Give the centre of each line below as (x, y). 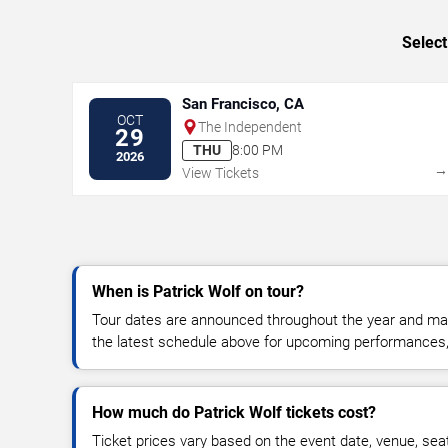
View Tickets (220, 172)
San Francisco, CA (243, 103)
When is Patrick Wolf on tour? (198, 291)
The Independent (250, 126)
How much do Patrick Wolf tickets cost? (234, 412)
